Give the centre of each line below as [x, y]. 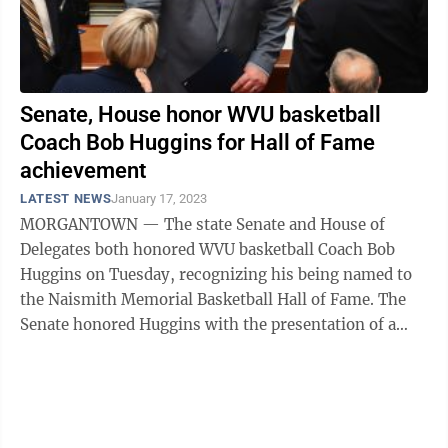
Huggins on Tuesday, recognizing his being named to [216, 274]
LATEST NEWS [66, 198]
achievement [83, 170]
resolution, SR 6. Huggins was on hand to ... [180, 349]
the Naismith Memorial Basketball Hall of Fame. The [199, 299]
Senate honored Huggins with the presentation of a [208, 324]
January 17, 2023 [159, 198]
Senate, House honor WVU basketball [200, 114]
